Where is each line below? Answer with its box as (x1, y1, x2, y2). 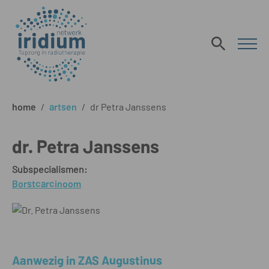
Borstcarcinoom (12, 178, 81, 189)
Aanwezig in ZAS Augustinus (12, 253, 162, 267)
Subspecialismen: (12, 163, 87, 175)
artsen (49, 101, 77, 112)
